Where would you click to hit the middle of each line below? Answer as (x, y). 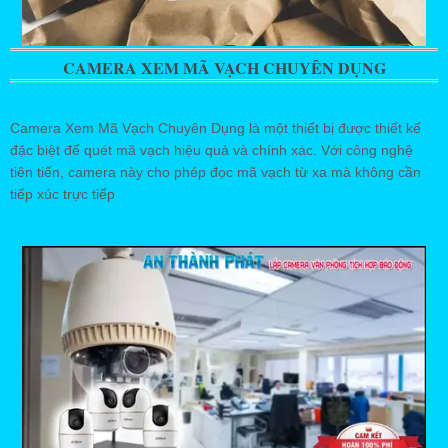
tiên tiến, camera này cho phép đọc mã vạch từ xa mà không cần (215, 172)
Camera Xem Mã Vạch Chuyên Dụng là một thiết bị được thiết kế (215, 128)
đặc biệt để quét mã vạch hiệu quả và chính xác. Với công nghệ (211, 150)
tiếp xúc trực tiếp (62, 194)
